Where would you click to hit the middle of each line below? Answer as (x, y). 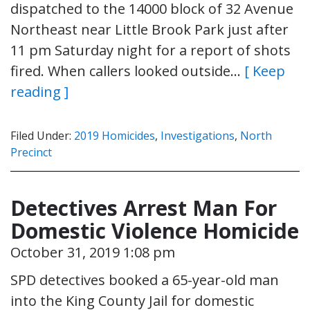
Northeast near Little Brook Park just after (149, 29)
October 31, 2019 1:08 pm (93, 252)
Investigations (198, 135)
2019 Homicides (115, 135)
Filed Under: (42, 135)
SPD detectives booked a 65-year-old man (145, 280)
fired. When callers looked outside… (127, 71)
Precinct (31, 152)
